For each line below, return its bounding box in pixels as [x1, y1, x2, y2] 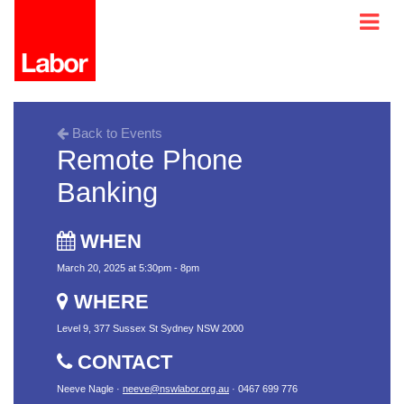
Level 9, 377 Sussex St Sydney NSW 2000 [57, 323, 243, 334]
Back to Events [69, 125, 162, 141]
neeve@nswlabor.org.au [123, 383, 229, 394]
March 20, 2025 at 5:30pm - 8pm [57, 262, 199, 273]
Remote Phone [57, 144, 243, 175]
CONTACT [72, 351, 172, 373]
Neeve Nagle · [57, 383, 123, 394]
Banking [57, 177, 158, 207]
